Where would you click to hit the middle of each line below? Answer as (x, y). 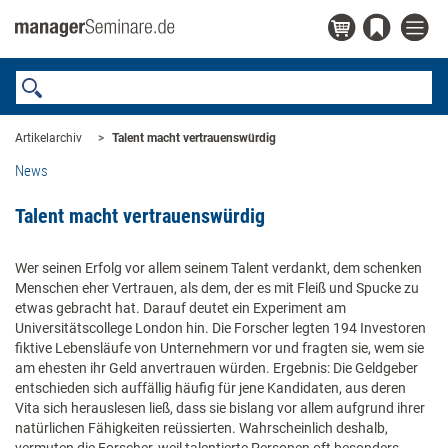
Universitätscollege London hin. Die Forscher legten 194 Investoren (220, 328)
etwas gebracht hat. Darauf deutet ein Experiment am (180, 308)
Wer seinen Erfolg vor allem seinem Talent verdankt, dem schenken (218, 268)
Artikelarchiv (48, 138)
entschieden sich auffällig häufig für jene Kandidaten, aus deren (210, 388)
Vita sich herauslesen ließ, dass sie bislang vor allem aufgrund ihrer (220, 408)
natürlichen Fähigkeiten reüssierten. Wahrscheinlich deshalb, (201, 428)
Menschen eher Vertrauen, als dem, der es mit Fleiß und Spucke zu (217, 288)
